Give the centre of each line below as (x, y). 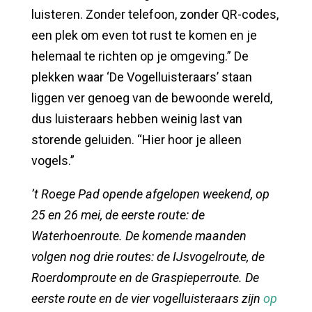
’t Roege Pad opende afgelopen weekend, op (150, 194)
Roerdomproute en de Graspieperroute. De (145, 277)
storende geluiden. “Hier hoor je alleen (136, 139)
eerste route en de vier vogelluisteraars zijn (147, 298)
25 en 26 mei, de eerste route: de (118, 214)
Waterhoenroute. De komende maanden (139, 235)
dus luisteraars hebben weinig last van (136, 118)
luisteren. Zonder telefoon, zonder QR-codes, (155, 14)
